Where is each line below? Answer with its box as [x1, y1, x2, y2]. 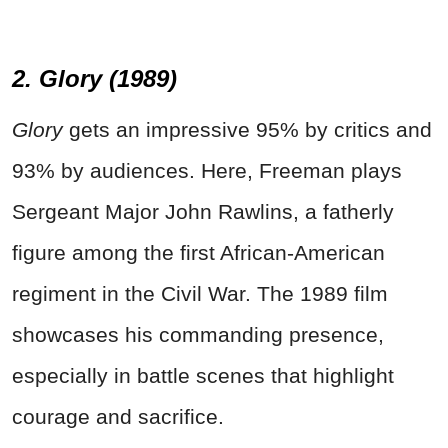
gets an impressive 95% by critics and [69, 118, 432, 142]
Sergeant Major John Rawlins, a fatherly [12, 200, 394, 224]
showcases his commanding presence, [12, 323, 384, 347]
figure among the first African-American [12, 241, 385, 265]
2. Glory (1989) [12, 65, 177, 93]
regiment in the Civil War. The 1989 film [12, 282, 388, 306]
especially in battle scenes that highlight [12, 364, 394, 388]
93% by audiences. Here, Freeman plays [12, 159, 402, 183]
